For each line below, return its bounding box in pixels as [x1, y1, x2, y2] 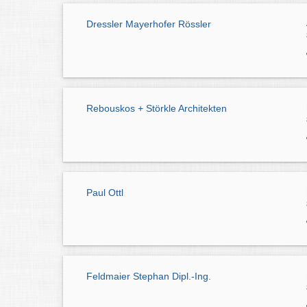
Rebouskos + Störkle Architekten [86, 102, 227, 114]
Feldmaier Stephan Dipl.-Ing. [86, 271, 211, 282]
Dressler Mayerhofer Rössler [86, 19, 211, 29]
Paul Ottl [86, 186, 123, 198]
